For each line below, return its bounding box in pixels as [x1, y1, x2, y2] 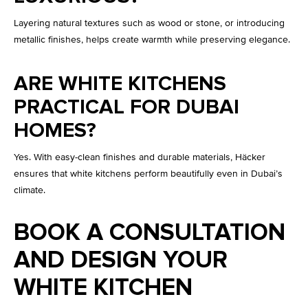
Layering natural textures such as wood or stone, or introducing [14, 17, 285, 30]
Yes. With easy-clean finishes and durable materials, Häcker [14, 151, 265, 164]
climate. [14, 184, 45, 197]
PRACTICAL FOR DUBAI [14, 97, 239, 118]
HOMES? [14, 120, 96, 142]
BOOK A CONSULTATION [14, 221, 285, 245]
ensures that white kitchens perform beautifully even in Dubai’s [14, 168, 283, 180]
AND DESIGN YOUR [14, 248, 228, 273]
